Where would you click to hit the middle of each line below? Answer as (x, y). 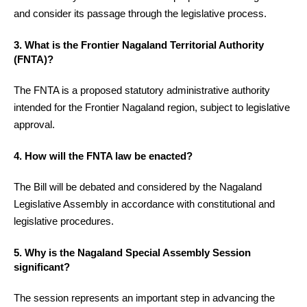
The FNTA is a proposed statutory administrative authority (142, 90)
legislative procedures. (64, 221)
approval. (34, 125)
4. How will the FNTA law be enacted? (103, 156)
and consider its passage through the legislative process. (140, 14)
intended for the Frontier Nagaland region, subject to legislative (152, 108)
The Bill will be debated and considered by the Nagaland (138, 187)
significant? (42, 267)
